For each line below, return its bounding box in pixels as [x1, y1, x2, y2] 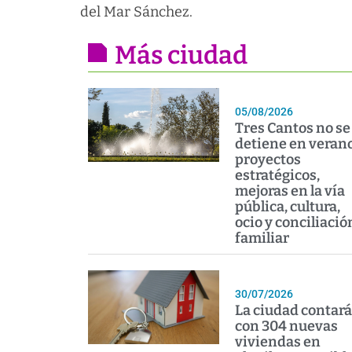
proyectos [234, 151, 301, 169]
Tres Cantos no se [234, 119, 350, 137]
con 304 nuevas [234, 317, 338, 335]
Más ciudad [115, 40, 247, 71]
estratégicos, [234, 167, 320, 185]
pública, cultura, [234, 198, 340, 216]
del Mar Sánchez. [80, 2, 192, 20]
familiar [234, 229, 289, 247]
